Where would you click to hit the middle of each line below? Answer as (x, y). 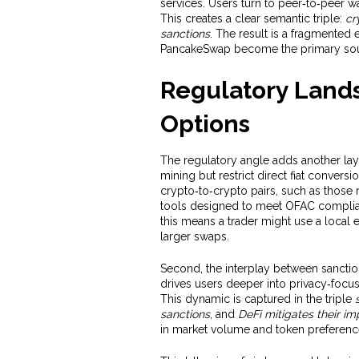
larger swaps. (194, 236)
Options (205, 124)
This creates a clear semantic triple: (252, 18)
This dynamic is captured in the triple (257, 299)
